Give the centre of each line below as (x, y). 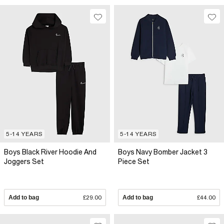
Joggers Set (24, 161)
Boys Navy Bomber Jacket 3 (163, 152)
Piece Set (134, 161)
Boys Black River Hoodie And (50, 152)
